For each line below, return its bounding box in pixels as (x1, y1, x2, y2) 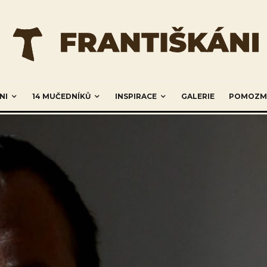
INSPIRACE (115, 92, 157, 101)
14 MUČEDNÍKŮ (32, 92, 91, 101)
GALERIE (181, 92, 215, 101)
